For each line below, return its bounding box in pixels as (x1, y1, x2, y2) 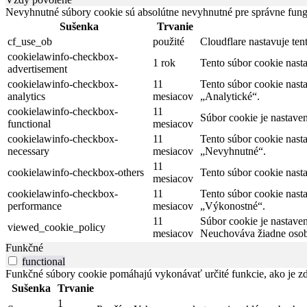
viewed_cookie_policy (8, 221, 106, 234)
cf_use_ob (8, 36, 52, 48)
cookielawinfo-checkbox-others (8, 167, 144, 179)
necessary (8, 145, 49, 158)
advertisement (8, 63, 67, 75)
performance (8, 200, 62, 212)
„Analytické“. (200, 90, 260, 103)
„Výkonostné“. (200, 200, 265, 212)
